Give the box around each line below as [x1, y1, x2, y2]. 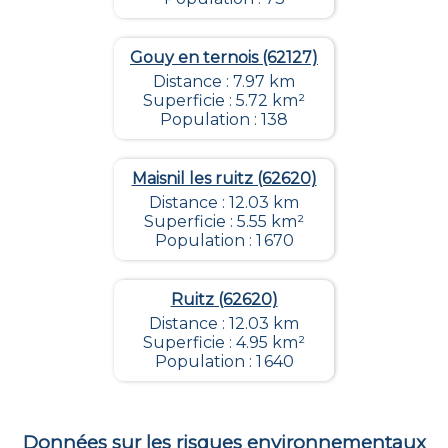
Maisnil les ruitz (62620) [131, 169, 317, 189]
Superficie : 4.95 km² [143, 333, 305, 353]
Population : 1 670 [154, 231, 294, 251]
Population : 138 [160, 110, 288, 130]
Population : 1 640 [154, 352, 294, 372]
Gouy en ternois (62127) [130, 48, 318, 68]
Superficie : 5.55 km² [144, 212, 304, 232]
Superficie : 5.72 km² [143, 91, 305, 111]
